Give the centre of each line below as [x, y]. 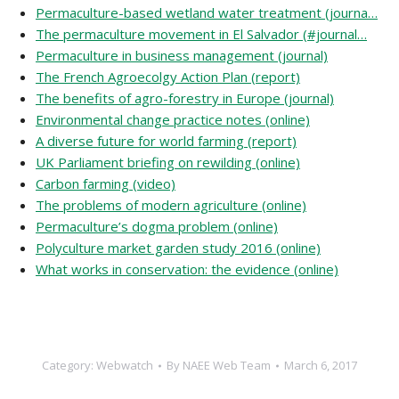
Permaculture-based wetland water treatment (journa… [207, 12]
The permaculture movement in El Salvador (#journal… [201, 34]
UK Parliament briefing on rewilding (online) [168, 162]
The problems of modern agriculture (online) [171, 205]
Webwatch [125, 365]
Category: [69, 365]
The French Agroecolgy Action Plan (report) [168, 77]
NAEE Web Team [227, 365]
